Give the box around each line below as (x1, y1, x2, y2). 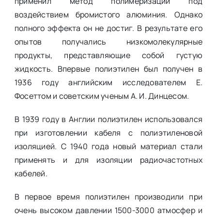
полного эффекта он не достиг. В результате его (14, 22, 203, 33)
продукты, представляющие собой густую (14, 49, 203, 61)
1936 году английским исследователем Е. (14, 77, 203, 88)
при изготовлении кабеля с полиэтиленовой (14, 127, 203, 138)
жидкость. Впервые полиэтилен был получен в (14, 63, 203, 74)
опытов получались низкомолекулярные (14, 36, 203, 47)
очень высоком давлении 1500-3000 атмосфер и (14, 204, 203, 216)
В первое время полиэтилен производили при (14, 191, 203, 202)
